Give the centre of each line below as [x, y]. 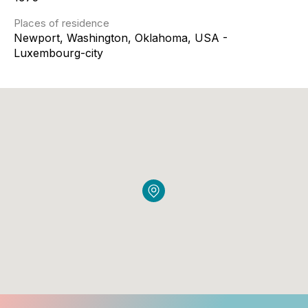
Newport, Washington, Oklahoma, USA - [121, 38]
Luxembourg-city [58, 53]
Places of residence [62, 23]
